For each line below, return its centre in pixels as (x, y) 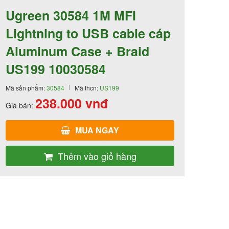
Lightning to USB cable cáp (88, 33)
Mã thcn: (87, 87)
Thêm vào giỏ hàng (97, 156)
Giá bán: (20, 105)
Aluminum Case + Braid (77, 51)
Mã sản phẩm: (26, 87)
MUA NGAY (97, 130)
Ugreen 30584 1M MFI (71, 15)
